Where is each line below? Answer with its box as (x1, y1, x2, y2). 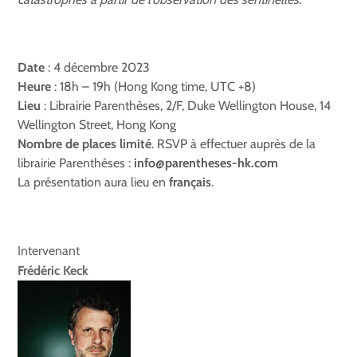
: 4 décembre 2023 (45, 60, 151, 76)
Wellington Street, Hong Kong (18, 117, 177, 133)
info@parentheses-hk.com (134, 155, 279, 171)
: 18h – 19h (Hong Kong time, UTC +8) (51, 79, 257, 95)
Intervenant (18, 243, 80, 259)
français (169, 175, 212, 190)
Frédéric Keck (18, 263, 92, 279)
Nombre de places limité (18, 136, 152, 152)
